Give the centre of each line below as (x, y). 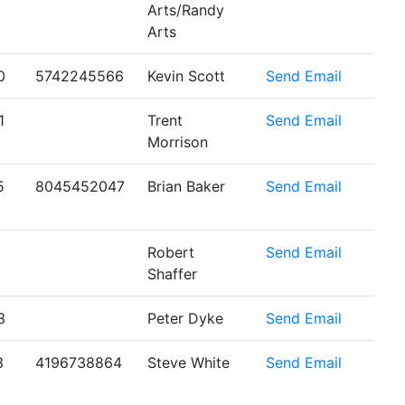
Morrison (178, 142)
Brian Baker (186, 186)
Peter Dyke (185, 318)
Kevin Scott (186, 76)
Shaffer (172, 274)
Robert (171, 252)
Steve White (188, 363)
